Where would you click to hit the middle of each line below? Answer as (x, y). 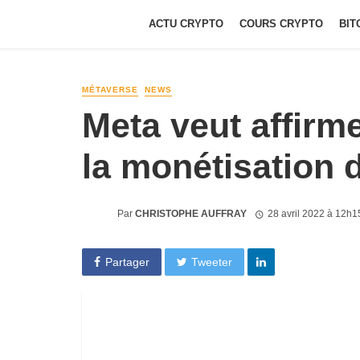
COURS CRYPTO (281, 24)
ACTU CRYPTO (186, 24)
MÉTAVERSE (110, 90)
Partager (127, 262)
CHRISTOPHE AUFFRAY (191, 213)
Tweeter (212, 262)
